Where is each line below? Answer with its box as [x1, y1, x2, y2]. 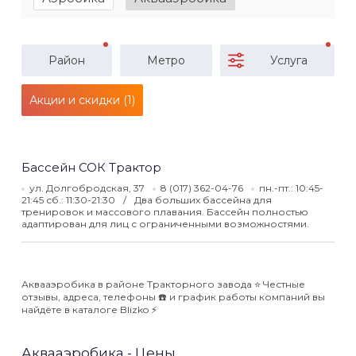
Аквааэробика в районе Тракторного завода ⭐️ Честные [21, 278, 305, 290]
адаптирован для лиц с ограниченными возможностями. [21, 218, 309, 230]
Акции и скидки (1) [29, 93, 135, 107]
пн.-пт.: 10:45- [259, 182, 323, 194]
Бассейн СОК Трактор [21, 160, 161, 175]
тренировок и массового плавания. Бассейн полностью [21, 206, 308, 218]
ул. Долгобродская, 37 [29, 182, 145, 194]
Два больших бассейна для [134, 194, 272, 206]
